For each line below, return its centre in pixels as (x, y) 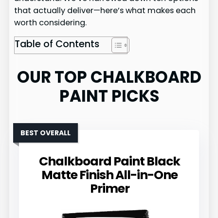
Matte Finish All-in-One (109, 175)
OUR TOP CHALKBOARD (109, 77)
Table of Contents (57, 44)
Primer (109, 188)
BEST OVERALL (46, 133)
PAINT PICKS (109, 96)
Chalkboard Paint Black (109, 161)
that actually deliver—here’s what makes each (105, 11)
